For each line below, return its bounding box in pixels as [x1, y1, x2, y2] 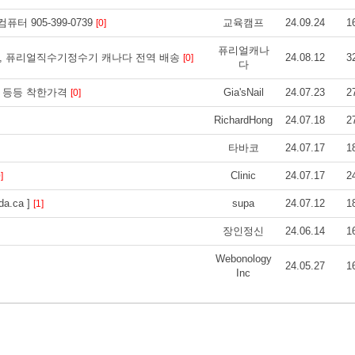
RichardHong [214, 113, 273, 126]
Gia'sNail [223, 86, 264, 98]
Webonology [215, 252, 272, 265]
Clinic [231, 169, 256, 181]
